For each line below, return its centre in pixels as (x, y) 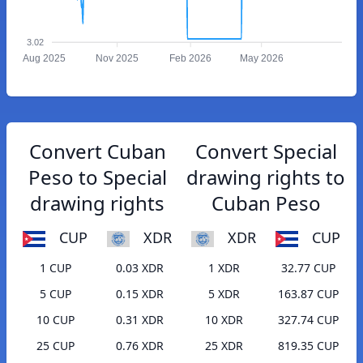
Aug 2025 (44, 59)
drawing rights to (266, 177)
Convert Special (266, 151)
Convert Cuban (97, 151)
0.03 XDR (139, 268)
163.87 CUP (308, 294)
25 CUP (55, 346)
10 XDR (224, 320)
